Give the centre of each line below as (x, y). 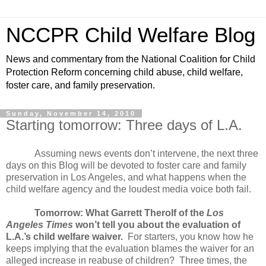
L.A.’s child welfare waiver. (64, 236)
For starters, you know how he (191, 236)
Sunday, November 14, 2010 (71, 113)
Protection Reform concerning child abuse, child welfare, (124, 72)
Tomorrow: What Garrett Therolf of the (121, 213)
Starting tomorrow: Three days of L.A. (124, 125)
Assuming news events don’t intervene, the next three (146, 153)
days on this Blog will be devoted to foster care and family (126, 165)
